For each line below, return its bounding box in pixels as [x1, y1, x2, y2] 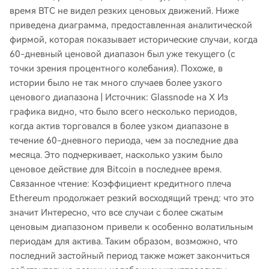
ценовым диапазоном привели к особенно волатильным [10, 222, 253, 232]
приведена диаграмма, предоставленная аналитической [10, 20, 252, 31]
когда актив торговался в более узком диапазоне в [10, 121, 229, 131]
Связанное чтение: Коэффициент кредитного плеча [10, 178, 231, 189]
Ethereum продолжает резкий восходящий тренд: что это [10, 193, 254, 204]
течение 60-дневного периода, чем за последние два [10, 135, 238, 146]
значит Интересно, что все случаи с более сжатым [10, 207, 223, 218]
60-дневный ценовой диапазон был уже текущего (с [10, 49, 235, 59]
